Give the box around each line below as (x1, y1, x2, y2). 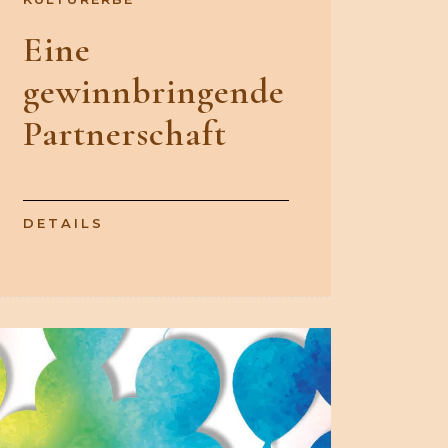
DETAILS (23, 215, 104, 232)
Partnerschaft (23, 112, 227, 156)
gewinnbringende (23, 70, 285, 114)
